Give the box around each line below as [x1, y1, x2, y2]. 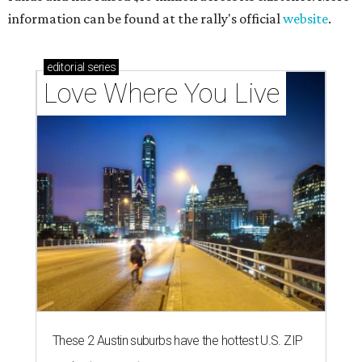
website [283, 11, 328, 27]
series [84, 61, 116, 74]
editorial [47, 61, 85, 74]
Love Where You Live [44, 78, 280, 110]
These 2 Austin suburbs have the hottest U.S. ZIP [53, 333, 303, 349]
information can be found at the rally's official [8, 11, 283, 27]
